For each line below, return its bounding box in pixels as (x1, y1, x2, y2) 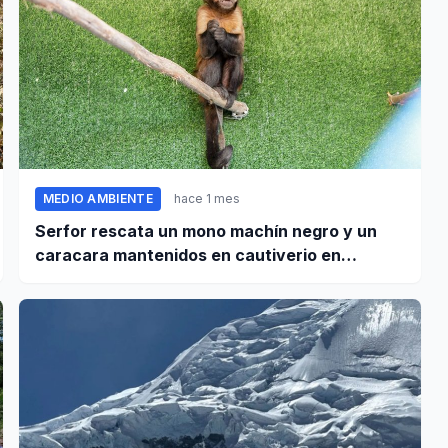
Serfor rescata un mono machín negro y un (34, 221, 377, 242)
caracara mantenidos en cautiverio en (34, 245, 341, 266)
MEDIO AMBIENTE (42, 191, 153, 207)
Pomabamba (34, 269, 133, 290)
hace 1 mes (173, 191, 240, 207)
